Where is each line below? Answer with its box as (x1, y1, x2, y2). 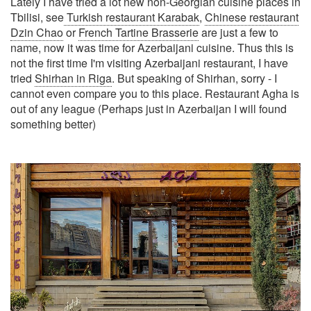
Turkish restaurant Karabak (64, 9, 199, 25)
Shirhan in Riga (35, 70, 112, 86)
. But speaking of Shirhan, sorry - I (112, 70, 277, 86)
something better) (10, 116, 96, 132)
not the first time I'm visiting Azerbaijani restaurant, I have (10, 55, 288, 71)
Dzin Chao (10, 24, 63, 40)
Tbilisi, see (10, 9, 64, 25)
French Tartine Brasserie (78, 24, 199, 40)
